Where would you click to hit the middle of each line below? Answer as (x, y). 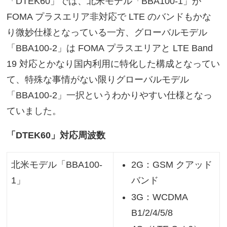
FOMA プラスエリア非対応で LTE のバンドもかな (109, 17)
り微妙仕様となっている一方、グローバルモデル (107, 33)
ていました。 (34, 111)
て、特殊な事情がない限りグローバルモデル (98, 80)
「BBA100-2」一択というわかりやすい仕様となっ (110, 96)
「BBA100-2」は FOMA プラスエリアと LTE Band (110, 48)
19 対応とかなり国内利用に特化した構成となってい (113, 64)
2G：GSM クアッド (172, 165)
